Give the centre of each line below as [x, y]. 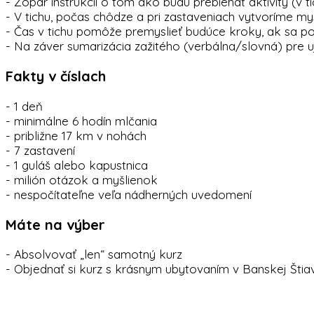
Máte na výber [55, 224]
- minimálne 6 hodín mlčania [81, 121]
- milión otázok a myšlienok [82, 179]
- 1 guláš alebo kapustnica [77, 165]
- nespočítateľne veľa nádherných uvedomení [129, 194]
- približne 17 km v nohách [76, 135]
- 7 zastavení [40, 150]
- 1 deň [24, 106]
